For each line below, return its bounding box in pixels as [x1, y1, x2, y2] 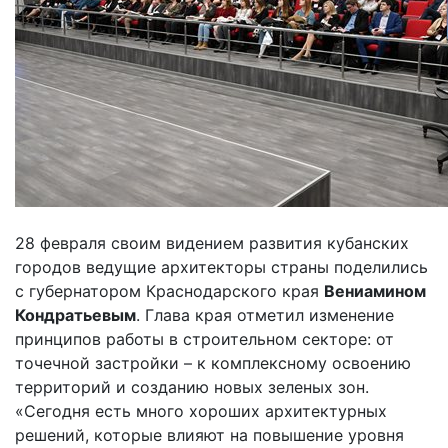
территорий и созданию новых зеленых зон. [15, 376, 369, 397]
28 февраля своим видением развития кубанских [15, 232, 409, 253]
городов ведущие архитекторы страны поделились [15, 256, 428, 277]
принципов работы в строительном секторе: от [15, 328, 394, 349]
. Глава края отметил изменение [136, 304, 394, 325]
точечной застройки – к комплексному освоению [15, 352, 411, 373]
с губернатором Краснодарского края [15, 280, 324, 301]
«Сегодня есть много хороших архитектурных [15, 400, 387, 421]
